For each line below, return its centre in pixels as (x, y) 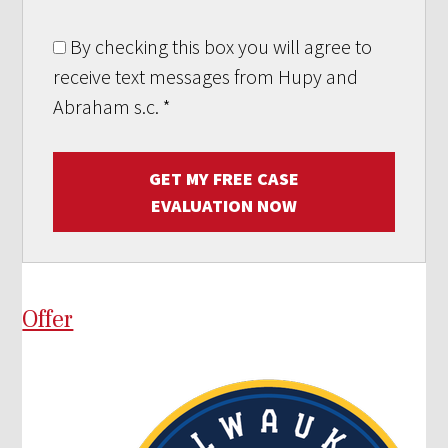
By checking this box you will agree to (219, 46)
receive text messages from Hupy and (206, 76)
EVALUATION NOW (224, 205)
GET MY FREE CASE (224, 178)
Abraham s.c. (108, 106)
